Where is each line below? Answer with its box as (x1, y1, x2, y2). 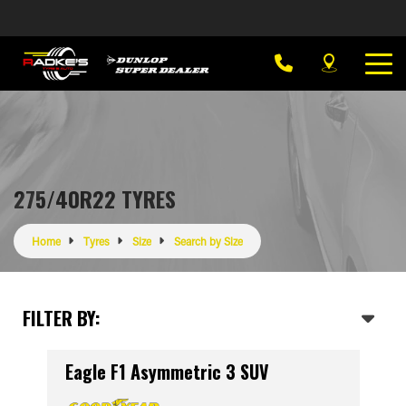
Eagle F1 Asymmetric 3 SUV (64, 358, 269, 385)
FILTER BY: (23, 304, 101, 332)
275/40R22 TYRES (14, 182, 176, 215)
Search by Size (174, 234, 243, 248)
